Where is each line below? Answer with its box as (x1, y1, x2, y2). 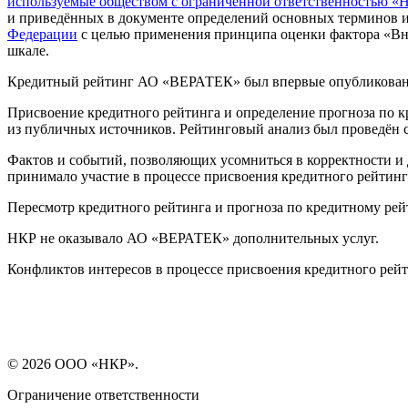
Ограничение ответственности (7, 386, 199, 403)
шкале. (7, 42, 49, 58)
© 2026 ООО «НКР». (7, 355, 138, 372)
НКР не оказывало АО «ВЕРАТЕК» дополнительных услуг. (7, 229, 379, 246)
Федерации (7, 25, 77, 42)
